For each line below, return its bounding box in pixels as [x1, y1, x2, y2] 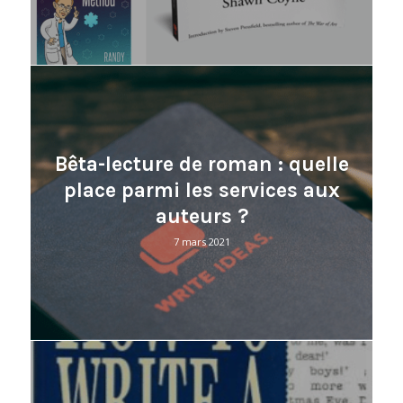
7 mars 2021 [173, 235, 230, 249]
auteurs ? [155, 204, 248, 229]
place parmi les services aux [63, 178, 340, 203]
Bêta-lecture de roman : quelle [54, 152, 349, 177]
